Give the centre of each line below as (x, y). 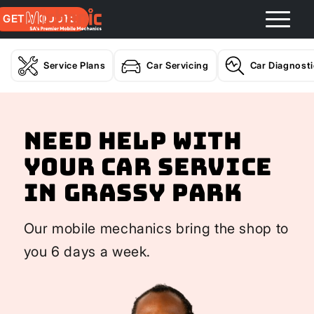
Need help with (133, 141)
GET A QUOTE (40, 19)
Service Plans (75, 65)
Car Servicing (178, 65)
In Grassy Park (133, 192)
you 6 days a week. (87, 252)
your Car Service (148, 166)
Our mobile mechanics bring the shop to (156, 228)
